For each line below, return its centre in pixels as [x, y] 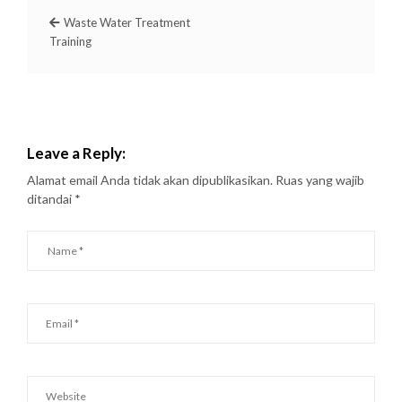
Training [70, 41]
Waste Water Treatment [127, 22]
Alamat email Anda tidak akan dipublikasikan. [150, 180]
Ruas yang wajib [320, 180]
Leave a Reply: [76, 153]
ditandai [51, 199]
